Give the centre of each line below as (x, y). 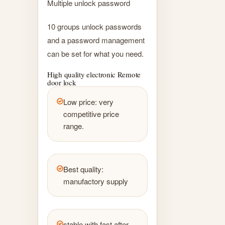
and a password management (96, 40)
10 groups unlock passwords (94, 26)
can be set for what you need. (95, 53)
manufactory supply (96, 181)
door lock (62, 82)
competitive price (91, 114)
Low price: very (88, 101)
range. (74, 126)
